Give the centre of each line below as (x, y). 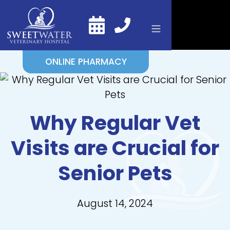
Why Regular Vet (115, 123)
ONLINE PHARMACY (86, 61)
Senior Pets (115, 174)
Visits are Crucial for (115, 148)
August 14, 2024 (115, 203)
